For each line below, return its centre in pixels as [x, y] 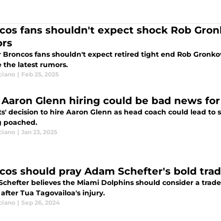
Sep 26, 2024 [40, 203]
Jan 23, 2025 [39, 132]
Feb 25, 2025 [40, 74]
